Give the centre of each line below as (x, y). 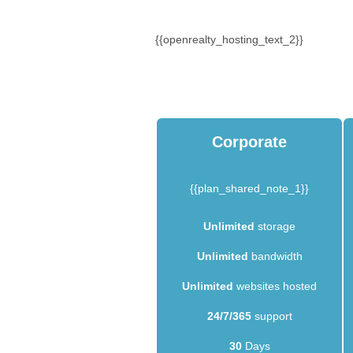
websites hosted (275, 286)
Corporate (249, 141)
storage (275, 226)
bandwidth (275, 256)
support (271, 316)
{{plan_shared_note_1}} (249, 188)
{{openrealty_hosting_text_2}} (229, 39)
